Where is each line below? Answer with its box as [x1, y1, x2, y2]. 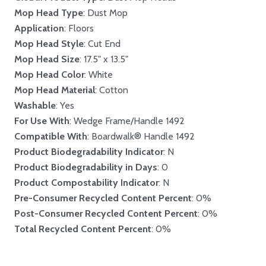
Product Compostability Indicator [14, 177, 159, 189]
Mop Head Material [14, 84, 95, 96]
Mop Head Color [14, 69, 84, 81]
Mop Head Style [14, 38, 84, 50]
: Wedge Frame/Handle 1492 [69, 115, 185, 127]
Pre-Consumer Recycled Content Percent [14, 192, 192, 204]
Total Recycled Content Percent [14, 223, 151, 235]
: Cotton [95, 84, 128, 96]
